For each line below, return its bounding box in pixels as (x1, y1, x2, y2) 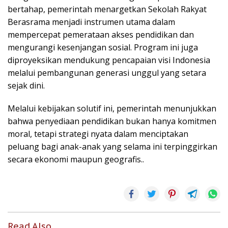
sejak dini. (8, 80, 45, 91)
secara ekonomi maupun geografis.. (8, 154, 144, 165)
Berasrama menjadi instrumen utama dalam (8, 16, 175, 27)
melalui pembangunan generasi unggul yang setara (8, 67, 206, 78)
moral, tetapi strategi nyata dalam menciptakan (8, 128, 188, 139)
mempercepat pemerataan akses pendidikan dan (8, 29, 194, 40)
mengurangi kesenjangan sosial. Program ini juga (8, 42, 198, 53)
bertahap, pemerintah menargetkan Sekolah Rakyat (8, 4, 207, 15)
